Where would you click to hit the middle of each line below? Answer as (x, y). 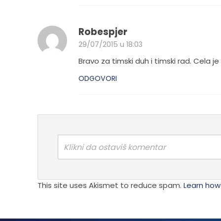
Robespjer (103, 32)
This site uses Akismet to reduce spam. (110, 185)
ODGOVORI (97, 79)
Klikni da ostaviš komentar (114, 147)
